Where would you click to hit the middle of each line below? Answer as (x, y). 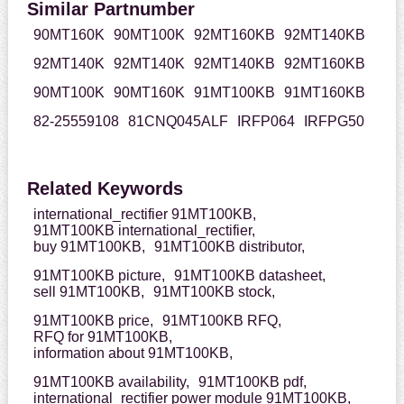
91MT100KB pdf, (252, 382)
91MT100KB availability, (111, 382)
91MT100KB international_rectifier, (144, 231)
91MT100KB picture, (99, 276)
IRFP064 (266, 122)
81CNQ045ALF (178, 122)
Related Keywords (105, 189)
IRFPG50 (334, 122)
